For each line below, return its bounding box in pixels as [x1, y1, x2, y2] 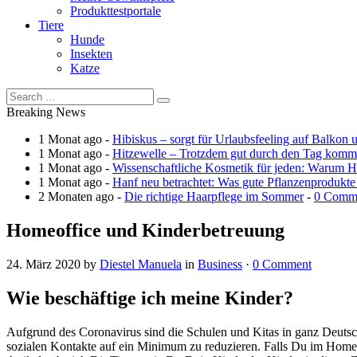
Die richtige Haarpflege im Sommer [124, 189, 304, 203]
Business [198, 257, 242, 271]
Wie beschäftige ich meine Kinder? [6, 287, 293, 308]
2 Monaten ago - [38, 189, 124, 203]
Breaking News [6, 104, 85, 119]
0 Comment [253, 257, 312, 271]
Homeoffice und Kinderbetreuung [6, 219, 284, 241]
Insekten [70, 46, 112, 61]
